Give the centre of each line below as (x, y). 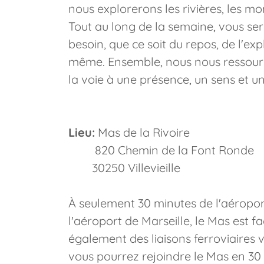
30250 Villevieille (124, 168)
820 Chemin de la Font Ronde (161, 150)
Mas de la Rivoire (142, 132)
